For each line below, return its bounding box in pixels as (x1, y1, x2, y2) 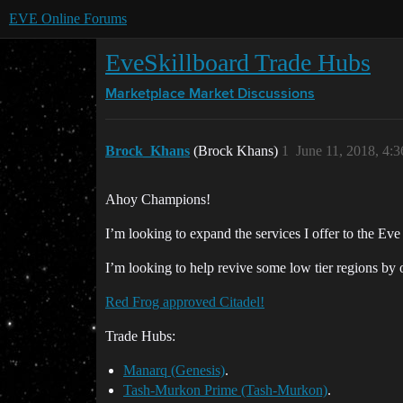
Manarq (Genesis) (123, 363, 225, 378)
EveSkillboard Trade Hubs (105, 49, 371, 76)
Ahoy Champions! (105, 192, 210, 207)
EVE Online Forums (9, 11, 127, 26)
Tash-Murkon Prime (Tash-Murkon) (123, 382, 327, 398)
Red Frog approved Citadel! (105, 294, 264, 309)
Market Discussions (189, 87, 315, 102)
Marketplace (105, 87, 185, 102)
